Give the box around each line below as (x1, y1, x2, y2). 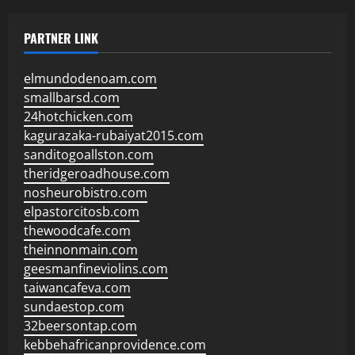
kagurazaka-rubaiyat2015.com (24, 127, 204, 144)
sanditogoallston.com (24, 146, 154, 163)
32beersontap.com (24, 317, 137, 334)
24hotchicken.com (24, 108, 133, 125)
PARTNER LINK (24, 29, 98, 48)
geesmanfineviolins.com (24, 260, 168, 277)
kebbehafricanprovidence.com (24, 336, 206, 353)
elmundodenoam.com (24, 70, 157, 87)
